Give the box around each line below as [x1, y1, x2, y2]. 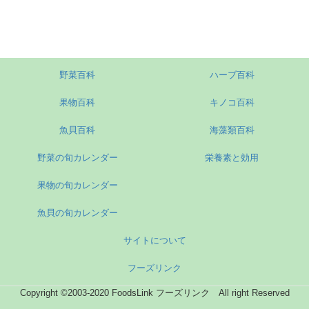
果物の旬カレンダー [37, 179, 118, 190]
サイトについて [123, 235, 186, 246]
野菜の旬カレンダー [37, 152, 118, 163]
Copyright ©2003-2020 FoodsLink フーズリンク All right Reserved [19, 287, 290, 298]
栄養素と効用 [205, 152, 259, 163]
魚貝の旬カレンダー [37, 207, 118, 218]
